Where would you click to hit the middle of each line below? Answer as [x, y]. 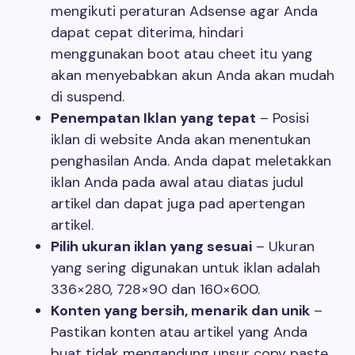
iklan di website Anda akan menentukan [181, 139]
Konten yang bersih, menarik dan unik [180, 311]
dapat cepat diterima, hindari [147, 32]
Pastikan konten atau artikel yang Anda [179, 332]
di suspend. [88, 97]
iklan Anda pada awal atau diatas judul [177, 182]
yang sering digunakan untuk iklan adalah [185, 268]
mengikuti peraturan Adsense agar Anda [184, 11]
